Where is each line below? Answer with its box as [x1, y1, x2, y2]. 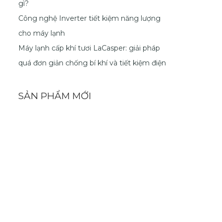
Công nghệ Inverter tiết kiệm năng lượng [18, 14, 161, 23]
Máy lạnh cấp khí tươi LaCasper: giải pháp [18, 44, 160, 53]
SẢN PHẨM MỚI [18, 90, 91, 102]
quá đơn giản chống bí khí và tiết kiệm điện [18, 58, 166, 68]
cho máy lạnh [18, 29, 65, 38]
